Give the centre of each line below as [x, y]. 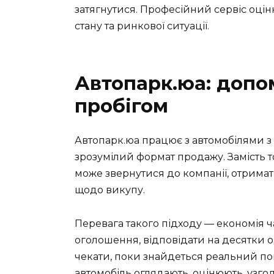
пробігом [121, 106]
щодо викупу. [110, 190]
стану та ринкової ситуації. [142, 26]
